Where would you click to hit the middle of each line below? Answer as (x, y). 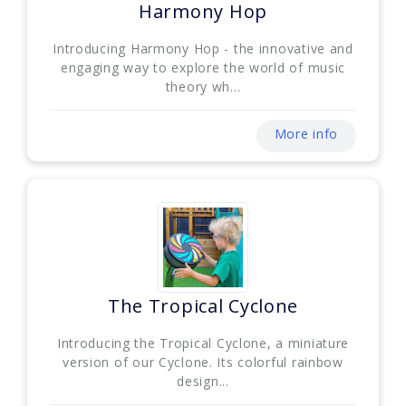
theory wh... (203, 86)
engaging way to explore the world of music (203, 67)
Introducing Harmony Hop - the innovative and (203, 48)
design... (203, 381)
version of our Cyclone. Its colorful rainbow (203, 362)
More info (306, 133)
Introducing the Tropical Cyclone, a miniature (203, 343)
